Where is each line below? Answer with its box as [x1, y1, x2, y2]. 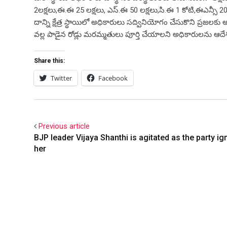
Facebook [98, 73, 128, 83]
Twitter [51, 73, 72, 83]
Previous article [39, 122, 90, 131]
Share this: [34, 57, 65, 65]
